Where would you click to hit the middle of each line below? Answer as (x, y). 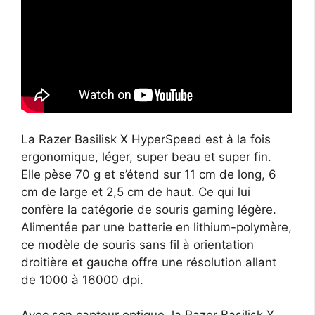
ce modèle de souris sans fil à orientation (137, 245)
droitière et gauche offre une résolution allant (149, 263)
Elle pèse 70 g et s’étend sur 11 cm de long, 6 (149, 175)
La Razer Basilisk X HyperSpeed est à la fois (146, 140)
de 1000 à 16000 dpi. (82, 280)
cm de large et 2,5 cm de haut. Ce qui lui (136, 192)
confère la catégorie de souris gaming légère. (149, 210)
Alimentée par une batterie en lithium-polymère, (156, 227)
